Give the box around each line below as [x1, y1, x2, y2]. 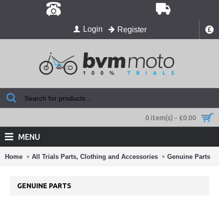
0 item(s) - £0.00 [145, 114, 196, 122]
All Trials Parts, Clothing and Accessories [32, 153, 158, 160]
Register [117, 25, 147, 34]
